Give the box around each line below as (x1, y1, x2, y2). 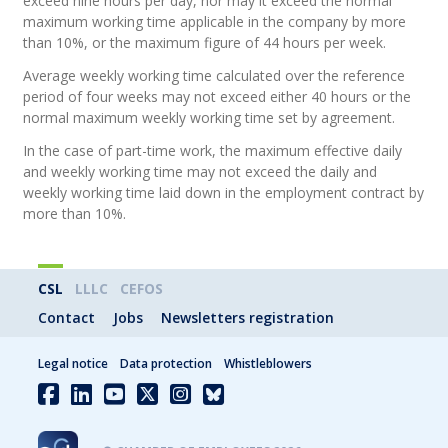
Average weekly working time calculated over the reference (23, 66, 406, 85)
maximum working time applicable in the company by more (23, 12, 407, 31)
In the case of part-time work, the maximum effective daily (23, 141, 403, 160)
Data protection (120, 355, 213, 372)
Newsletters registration (161, 308, 335, 327)
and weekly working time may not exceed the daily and (23, 162, 378, 181)
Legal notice (38, 355, 109, 372)
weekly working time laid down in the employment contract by (23, 183, 425, 202)
